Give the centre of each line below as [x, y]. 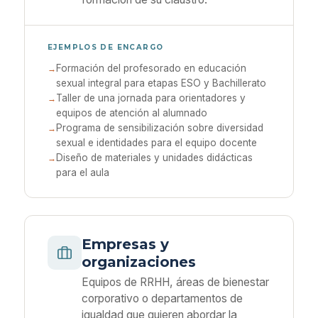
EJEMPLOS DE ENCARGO [106, 47]
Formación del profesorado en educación [151, 68]
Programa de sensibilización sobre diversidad [160, 128]
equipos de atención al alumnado [132, 113]
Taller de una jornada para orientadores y [151, 98]
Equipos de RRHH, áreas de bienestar [175, 282]
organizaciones [139, 262]
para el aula [83, 172]
